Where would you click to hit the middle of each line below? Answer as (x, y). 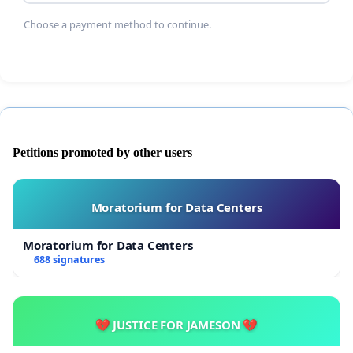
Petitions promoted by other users (102, 153)
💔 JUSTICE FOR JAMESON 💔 (176, 325)
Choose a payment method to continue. (118, 24)
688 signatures (69, 260)
